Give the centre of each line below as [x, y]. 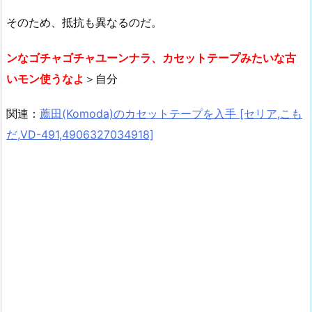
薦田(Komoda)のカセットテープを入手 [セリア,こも [171, 114]
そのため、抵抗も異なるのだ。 [84, 22]
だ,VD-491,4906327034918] [80, 135]
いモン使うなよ [45, 78]
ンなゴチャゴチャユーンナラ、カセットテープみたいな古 [151, 57]
